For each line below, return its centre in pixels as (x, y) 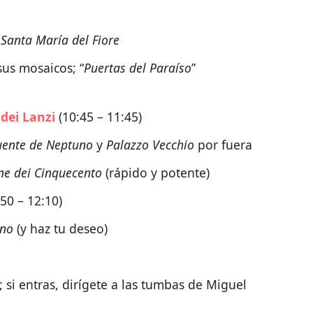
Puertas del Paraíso (137, 68)
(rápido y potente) (155, 173)
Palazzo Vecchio (150, 145)
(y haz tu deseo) (60, 229)
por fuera (223, 145)
